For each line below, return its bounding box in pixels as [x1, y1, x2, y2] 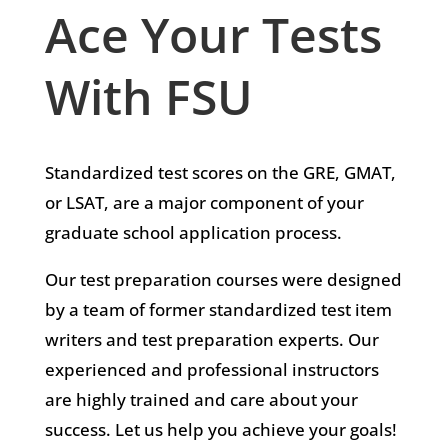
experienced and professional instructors [44, 357, 379, 381]
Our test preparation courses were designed [44, 267, 402, 291]
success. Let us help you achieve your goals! [44, 417, 397, 441]
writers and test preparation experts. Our [44, 327, 379, 351]
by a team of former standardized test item [44, 297, 392, 321]
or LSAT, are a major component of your [44, 190, 364, 214]
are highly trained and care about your [44, 387, 358, 411]
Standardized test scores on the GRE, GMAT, [44, 160, 396, 184]
